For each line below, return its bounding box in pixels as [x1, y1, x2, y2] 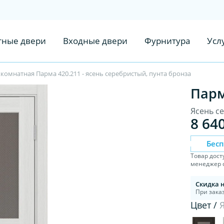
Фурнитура [144, 35, 190, 46]
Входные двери [62, 35, 127, 46]
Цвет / [190, 198, 220, 211]
